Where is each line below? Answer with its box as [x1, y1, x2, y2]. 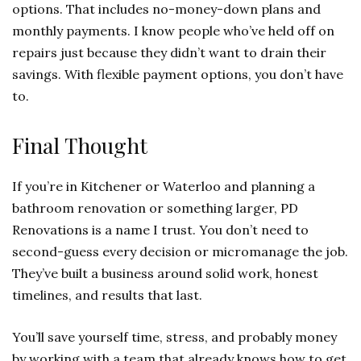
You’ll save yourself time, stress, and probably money [12, 328, 337, 345]
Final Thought [12, 130, 147, 160]
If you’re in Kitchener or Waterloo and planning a [12, 177, 315, 194]
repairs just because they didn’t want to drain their [12, 44, 326, 60]
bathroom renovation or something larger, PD [12, 199, 298, 216]
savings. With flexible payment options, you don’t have [12, 65, 343, 82]
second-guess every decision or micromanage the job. [12, 243, 348, 259]
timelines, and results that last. [12, 286, 202, 303]
